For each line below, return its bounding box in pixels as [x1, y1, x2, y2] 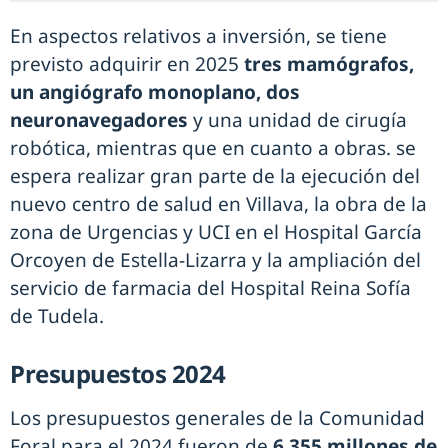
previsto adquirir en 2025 [10, 51, 244, 78]
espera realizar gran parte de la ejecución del [10, 163, 420, 190]
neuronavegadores [10, 107, 193, 134]
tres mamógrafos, [244, 51, 414, 78]
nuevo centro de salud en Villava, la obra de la [10, 191, 427, 218]
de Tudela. [10, 303, 104, 330]
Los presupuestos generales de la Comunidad [10, 405, 425, 432]
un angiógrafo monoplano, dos [10, 79, 300, 106]
